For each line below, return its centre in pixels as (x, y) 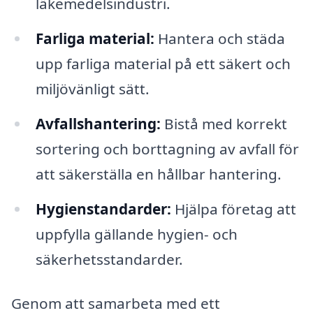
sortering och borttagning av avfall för (167, 148)
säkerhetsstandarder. (109, 259)
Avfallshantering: (98, 123)
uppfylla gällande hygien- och (136, 234)
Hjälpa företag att (233, 209)
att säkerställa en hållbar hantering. (158, 174)
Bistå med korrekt (224, 123)
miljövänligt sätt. (92, 89)
